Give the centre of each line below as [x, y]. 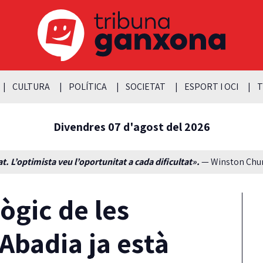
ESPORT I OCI [211, 86]
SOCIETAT [145, 86]
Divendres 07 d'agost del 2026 [131, 127]
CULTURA [31, 86]
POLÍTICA [87, 86]
